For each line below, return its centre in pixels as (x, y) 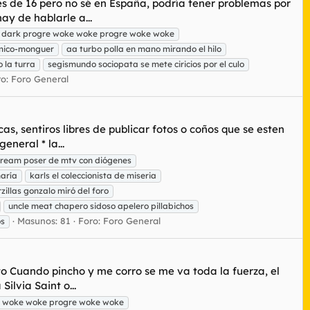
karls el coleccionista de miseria (93, 176)
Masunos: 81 (44, 221)
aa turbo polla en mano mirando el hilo (144, 49)
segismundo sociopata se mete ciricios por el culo (146, 64)
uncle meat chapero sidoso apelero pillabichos (101, 206)
